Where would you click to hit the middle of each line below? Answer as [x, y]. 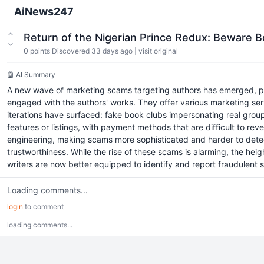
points [40, 51]
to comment [43, 207]
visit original [158, 51]
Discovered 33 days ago [92, 51]
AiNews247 [44, 11]
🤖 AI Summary [31, 75]
